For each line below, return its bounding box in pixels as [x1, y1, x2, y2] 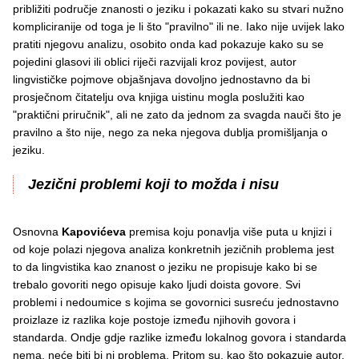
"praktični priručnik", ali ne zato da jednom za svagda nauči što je [13, 108, 341, 122]
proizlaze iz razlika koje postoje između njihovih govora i [13, 313, 296, 327]
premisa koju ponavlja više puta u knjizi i [129, 225, 332, 239]
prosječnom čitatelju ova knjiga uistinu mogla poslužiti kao [13, 91, 305, 104]
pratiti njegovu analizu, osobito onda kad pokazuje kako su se [13, 38, 324, 51]
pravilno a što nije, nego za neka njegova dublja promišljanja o [13, 126, 328, 139]
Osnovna [13, 225, 62, 239]
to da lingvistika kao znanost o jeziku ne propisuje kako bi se [13, 260, 317, 274]
